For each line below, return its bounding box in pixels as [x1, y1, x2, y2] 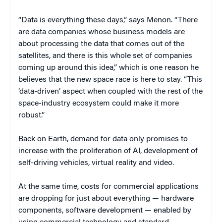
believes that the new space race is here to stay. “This [18, 76, 202, 84]
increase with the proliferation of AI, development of [18, 147, 198, 156]
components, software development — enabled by [18, 207, 191, 215]
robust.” [18, 111, 45, 120]
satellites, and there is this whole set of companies [18, 52, 192, 60]
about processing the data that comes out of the [18, 40, 184, 49]
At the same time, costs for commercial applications [18, 183, 199, 191]
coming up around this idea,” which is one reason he [18, 64, 199, 72]
